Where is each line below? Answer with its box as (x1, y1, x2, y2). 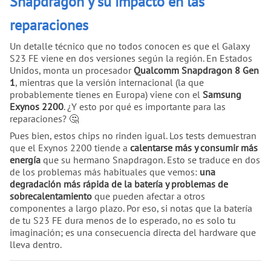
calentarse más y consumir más (130, 142, 258, 154)
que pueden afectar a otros (92, 190, 205, 203)
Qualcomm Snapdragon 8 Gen (134, 64, 259, 77)
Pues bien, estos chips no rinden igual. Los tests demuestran (10, 129, 256, 142)
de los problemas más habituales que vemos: (10, 166, 200, 178)
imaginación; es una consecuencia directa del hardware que (10, 226, 256, 239)
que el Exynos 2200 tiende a (10, 142, 130, 154)
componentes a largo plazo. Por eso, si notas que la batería (10, 202, 252, 215)
